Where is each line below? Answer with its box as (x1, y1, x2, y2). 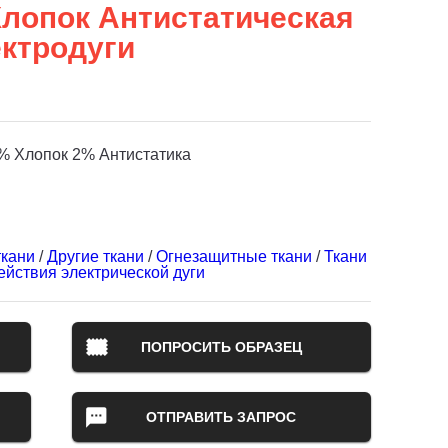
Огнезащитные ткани (156, 248, 312, 265)
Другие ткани (47, 248, 144, 265)
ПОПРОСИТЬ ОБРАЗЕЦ (140, 339, 302, 355)
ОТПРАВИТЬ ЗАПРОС (146, 409, 297, 425)
